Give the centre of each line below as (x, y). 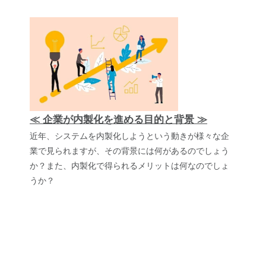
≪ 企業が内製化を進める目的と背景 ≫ (118, 120)
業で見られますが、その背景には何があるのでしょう (129, 151)
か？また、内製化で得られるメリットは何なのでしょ (129, 166)
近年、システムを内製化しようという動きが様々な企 (129, 136)
